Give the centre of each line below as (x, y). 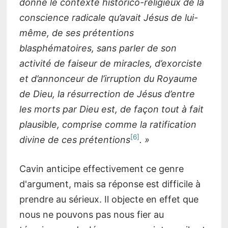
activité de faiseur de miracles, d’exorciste (110, 64)
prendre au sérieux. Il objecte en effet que (109, 199)
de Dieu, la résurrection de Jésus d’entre (107, 94)
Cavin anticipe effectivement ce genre (101, 169)
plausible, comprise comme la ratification (108, 125)
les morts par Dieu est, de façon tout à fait (111, 109)
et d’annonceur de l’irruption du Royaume (108, 79)
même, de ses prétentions (76, 33)
